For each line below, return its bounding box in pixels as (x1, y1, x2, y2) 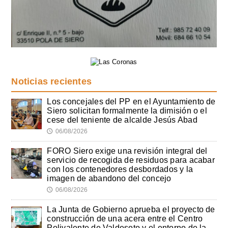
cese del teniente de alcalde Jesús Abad (47, 115, 197, 124)
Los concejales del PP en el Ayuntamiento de (47, 97, 216, 106)
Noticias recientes (11, 76, 92, 87)
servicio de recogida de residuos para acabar (47, 155, 215, 164)
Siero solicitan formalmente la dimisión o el (47, 106, 207, 115)
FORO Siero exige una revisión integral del (47, 146, 208, 155)
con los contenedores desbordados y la (47, 164, 193, 174)
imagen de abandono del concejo (47, 174, 172, 183)
